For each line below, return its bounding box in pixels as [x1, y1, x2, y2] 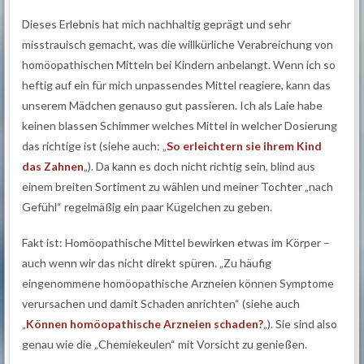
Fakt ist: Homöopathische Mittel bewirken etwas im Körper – [22, 235, 331, 249]
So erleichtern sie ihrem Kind [167, 139, 323, 154]
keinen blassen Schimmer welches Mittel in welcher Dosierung [22, 119, 338, 133]
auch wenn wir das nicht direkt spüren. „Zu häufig [22, 255, 272, 270]
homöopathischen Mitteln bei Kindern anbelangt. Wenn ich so [22, 58, 336, 72]
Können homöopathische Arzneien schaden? [26, 316, 264, 331]
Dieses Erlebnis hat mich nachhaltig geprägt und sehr [22, 17, 292, 32]
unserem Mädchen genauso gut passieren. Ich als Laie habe [22, 98, 323, 113]
